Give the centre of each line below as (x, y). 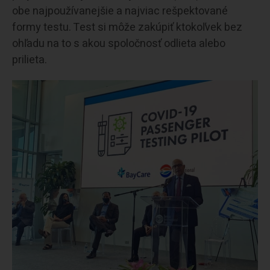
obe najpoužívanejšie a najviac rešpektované (120, 11)
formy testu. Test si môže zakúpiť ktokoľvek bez (127, 27)
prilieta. (30, 60)
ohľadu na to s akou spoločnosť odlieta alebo (119, 43)
